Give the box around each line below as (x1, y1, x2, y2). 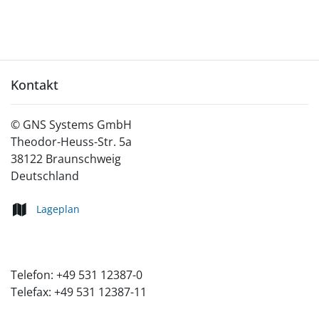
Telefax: (11, 284, 54, 300)
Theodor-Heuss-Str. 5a (11, 134, 132, 150)
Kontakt (11, 76, 58, 94)
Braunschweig (46, 151, 121, 167)
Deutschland (11, 168, 79, 184)
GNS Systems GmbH (23, 117, 132, 133)
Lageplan (36, 202, 80, 216)
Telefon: (11, 267, 56, 283)
